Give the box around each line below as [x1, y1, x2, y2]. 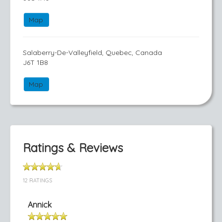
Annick [28, 200, 52, 210]
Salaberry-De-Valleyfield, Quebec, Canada [23, 48, 162, 57]
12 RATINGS [23, 177, 52, 184]
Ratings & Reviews [23, 140, 123, 155]
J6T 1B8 [23, 58, 48, 67]
